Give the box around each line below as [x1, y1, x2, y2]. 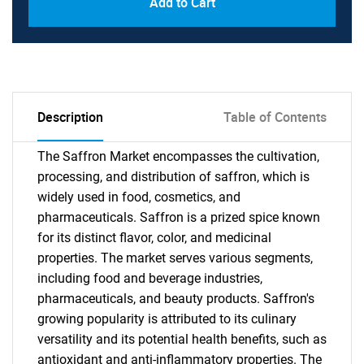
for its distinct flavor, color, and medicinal [37, 230, 271, 245]
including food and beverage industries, [37, 271, 262, 286]
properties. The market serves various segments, [37, 250, 313, 266]
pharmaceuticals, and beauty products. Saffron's [37, 291, 314, 306]
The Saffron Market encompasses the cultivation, [37, 149, 319, 164]
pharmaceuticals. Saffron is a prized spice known [37, 210, 320, 225]
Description [37, 108, 103, 126]
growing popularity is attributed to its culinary [37, 311, 297, 327]
